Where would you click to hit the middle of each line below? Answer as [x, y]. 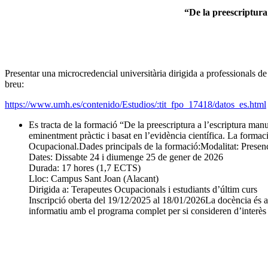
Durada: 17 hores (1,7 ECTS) [85, 168]
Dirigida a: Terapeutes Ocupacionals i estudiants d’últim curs [143, 190]
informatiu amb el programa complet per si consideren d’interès [147, 211]
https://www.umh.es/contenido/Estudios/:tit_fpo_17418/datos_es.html [135, 105]
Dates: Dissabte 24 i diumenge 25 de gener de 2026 [126, 157]
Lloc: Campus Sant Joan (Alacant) [94, 179]
